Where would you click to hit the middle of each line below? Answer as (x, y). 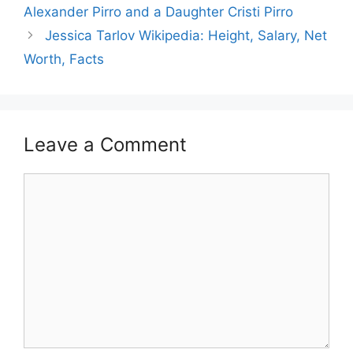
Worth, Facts (64, 59)
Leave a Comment (105, 144)
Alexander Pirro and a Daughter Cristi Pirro (158, 11)
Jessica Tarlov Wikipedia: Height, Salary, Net (186, 35)
